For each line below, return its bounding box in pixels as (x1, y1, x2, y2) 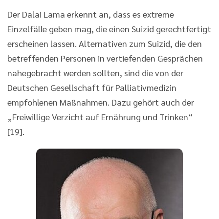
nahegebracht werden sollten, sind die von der (7, 66, 183, 78)
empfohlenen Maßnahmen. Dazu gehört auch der (7, 96, 194, 108)
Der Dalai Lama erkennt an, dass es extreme (7, 8, 174, 20)
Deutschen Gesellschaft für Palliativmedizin (7, 81, 176, 93)
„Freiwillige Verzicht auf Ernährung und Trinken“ (7, 110, 193, 122)
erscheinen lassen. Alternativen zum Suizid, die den (7, 37, 202, 49)
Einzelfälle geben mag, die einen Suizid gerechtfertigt (7, 22, 211, 34)
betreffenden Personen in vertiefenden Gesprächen (7, 52, 203, 64)
